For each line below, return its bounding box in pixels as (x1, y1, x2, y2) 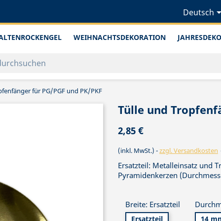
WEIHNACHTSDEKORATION (74, 33, 166, 42)
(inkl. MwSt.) (118, 146, 156, 155)
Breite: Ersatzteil (125, 199, 180, 209)
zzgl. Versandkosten (159, 146, 218, 155)
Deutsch (183, 7, 214, 18)
